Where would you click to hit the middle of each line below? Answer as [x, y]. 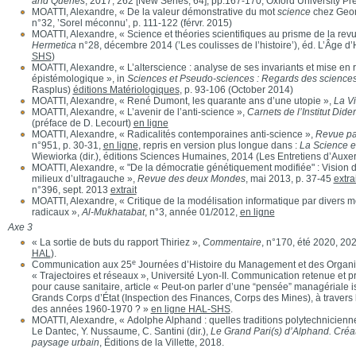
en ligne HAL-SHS [190, 309]
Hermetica [54, 45]
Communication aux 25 [81, 265]
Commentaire [232, 242]
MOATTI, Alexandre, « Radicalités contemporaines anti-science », [173, 134]
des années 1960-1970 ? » [91, 309]
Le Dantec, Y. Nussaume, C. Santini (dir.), [121, 331]
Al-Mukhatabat [113, 212]
